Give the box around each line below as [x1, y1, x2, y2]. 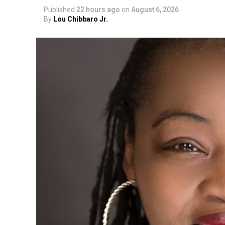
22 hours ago [76, 6, 120, 14]
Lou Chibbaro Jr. [53, 15, 108, 23]
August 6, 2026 [131, 6, 179, 14]
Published [44, 6, 75, 14]
